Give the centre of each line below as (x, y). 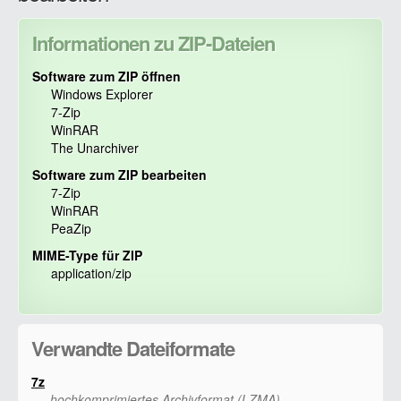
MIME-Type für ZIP (87, 255)
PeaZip (71, 228)
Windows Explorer (102, 94)
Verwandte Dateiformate (133, 348)
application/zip (91, 273)
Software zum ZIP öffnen (107, 76)
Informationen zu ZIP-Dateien (154, 43)
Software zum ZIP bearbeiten (119, 175)
